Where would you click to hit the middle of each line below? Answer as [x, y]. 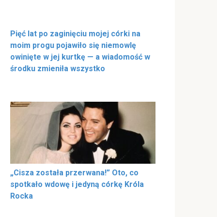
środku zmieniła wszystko [58, 69]
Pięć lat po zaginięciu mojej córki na [75, 34]
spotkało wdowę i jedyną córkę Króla [77, 184]
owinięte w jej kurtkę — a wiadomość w [80, 57]
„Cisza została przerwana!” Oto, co [74, 172]
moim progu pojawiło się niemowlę [73, 46]
